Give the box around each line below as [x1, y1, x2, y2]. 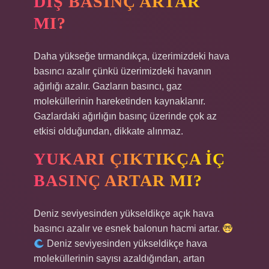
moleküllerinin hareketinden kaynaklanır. [34, 96, 205, 106]
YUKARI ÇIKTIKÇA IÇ [34, 150, 225, 168]
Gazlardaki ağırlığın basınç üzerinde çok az [34, 111, 217, 121]
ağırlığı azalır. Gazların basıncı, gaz [34, 81, 182, 91]
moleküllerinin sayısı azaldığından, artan [34, 253, 205, 264]
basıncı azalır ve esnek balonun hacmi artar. [34, 223, 222, 234]
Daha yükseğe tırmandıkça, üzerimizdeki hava [34, 51, 229, 61]
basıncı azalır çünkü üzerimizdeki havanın [34, 66, 211, 76]
